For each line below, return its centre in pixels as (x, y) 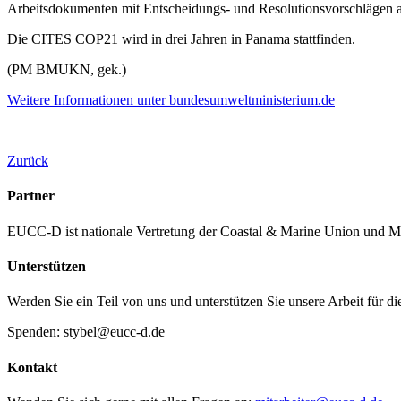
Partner (31, 196)
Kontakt (32, 367)
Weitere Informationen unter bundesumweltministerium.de (171, 100)
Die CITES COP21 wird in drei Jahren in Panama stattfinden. (181, 39)
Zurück (28, 161)
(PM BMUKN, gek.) (67, 70)
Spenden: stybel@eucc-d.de (86, 332)
